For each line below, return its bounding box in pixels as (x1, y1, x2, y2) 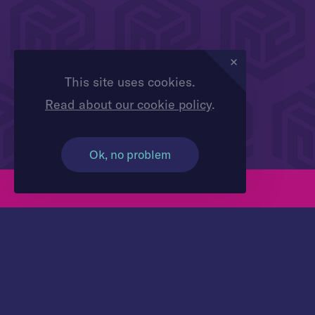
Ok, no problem (89, 146, 171, 162)
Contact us (127, 181, 188, 197)
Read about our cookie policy (44, 96, 212, 113)
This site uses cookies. (64, 74, 195, 91)
